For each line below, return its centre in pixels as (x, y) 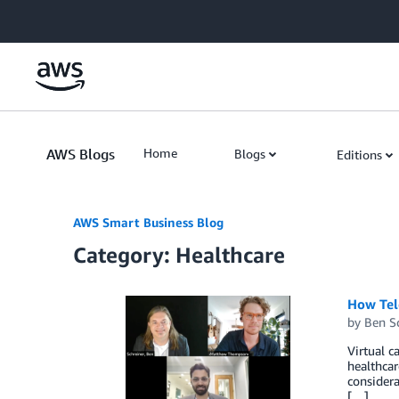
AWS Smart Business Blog (148, 222)
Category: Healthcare (179, 255)
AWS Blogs (81, 154)
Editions (359, 155)
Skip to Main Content (67, 17)
